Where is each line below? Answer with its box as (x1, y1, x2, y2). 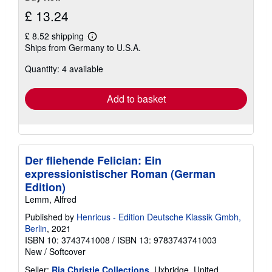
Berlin (25, 222, 47, 235)
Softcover (49, 245, 86, 258)
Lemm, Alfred (25, 193, 76, 206)
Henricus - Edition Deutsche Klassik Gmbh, (76, 211, 241, 223)
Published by (25, 211, 76, 223)
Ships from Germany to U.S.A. (25, 41, 141, 54)
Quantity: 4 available (25, 63, 103, 75)
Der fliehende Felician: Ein (25, 152, 161, 169)
